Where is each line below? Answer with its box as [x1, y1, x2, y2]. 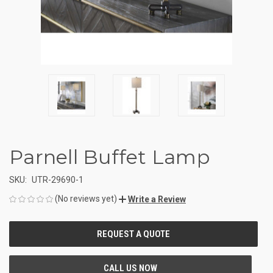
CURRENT [9, 224, 44, 234]
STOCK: [9, 236, 36, 247]
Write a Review [128, 194, 186, 204]
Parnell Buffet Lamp [9, 144, 210, 169]
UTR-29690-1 [31, 174, 83, 185]
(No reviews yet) [55, 193, 117, 204]
